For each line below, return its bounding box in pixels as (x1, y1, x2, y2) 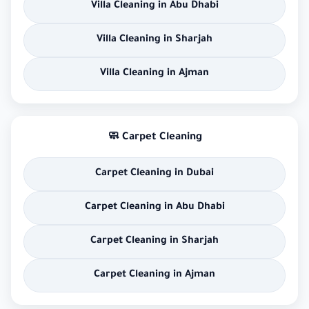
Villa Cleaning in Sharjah (97, 34, 212, 46)
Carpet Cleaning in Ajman (94, 270, 215, 281)
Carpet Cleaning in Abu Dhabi (84, 202, 225, 214)
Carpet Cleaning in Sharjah (90, 236, 219, 248)
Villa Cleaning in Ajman (100, 68, 209, 80)
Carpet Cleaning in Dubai (95, 168, 214, 180)
